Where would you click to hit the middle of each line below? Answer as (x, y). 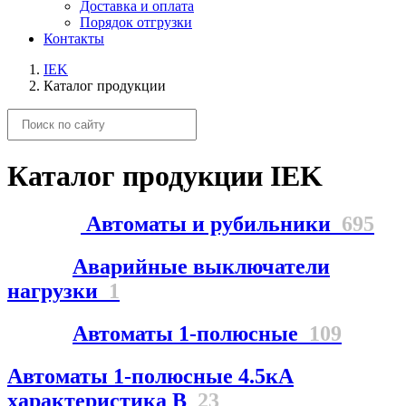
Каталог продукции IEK (165, 175)
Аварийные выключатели (201, 267)
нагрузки (58, 291)
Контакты (74, 38)
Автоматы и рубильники (211, 224)
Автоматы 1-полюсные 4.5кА (150, 377)
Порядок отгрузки (136, 22)
